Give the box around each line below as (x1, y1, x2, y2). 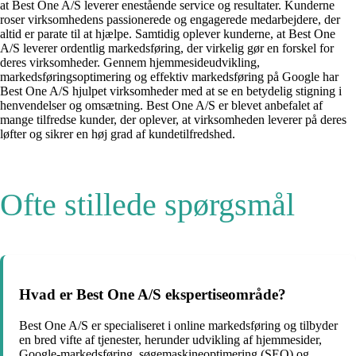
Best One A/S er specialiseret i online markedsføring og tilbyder (19, 318, 338, 332)
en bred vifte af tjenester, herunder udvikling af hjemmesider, (19, 332, 322, 346)
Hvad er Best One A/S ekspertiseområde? (19, 286, 286, 304)
